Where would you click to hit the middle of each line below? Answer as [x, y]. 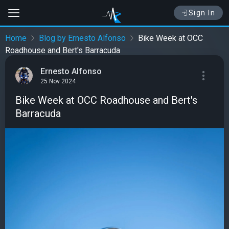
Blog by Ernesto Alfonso [82, 38]
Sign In [202, 13]
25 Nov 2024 [58, 82]
